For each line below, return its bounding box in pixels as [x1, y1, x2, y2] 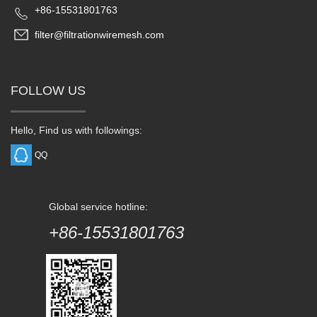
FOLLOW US [11, 83, 86, 98]
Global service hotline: [49, 201, 148, 212]
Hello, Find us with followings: [11, 125, 142, 136]
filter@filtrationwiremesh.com [35, 29, 164, 40]
